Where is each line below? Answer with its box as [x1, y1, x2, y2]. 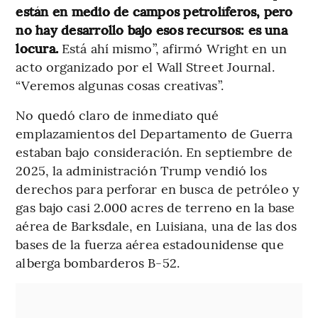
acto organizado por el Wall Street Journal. [16, 57, 275, 75]
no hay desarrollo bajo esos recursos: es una [16, 20, 287, 38]
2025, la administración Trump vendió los [16, 160, 268, 179]
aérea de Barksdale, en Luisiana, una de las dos [16, 216, 297, 234]
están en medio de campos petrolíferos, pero [16, 1, 293, 20]
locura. [16, 38, 59, 57]
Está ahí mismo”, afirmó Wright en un [58, 38, 287, 57]
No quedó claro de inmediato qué [16, 105, 219, 124]
